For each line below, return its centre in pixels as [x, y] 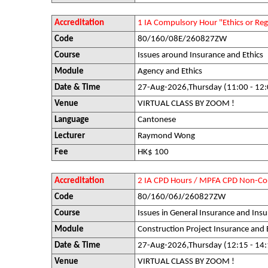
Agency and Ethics [170, 71]
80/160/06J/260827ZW [182, 197]
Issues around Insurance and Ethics [200, 55]
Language [72, 120]
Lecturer [70, 136]
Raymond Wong [166, 136]
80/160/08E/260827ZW [182, 39]
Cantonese [157, 120]
